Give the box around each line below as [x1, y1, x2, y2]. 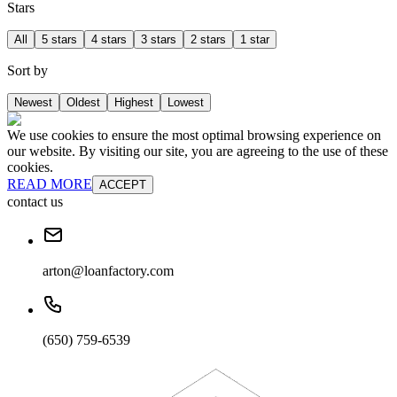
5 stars [42, 32, 77, 46]
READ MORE [7, 175, 92, 191]
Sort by [7, 62, 48, 78]
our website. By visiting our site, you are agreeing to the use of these [7, 143, 388, 159]
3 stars [141, 32, 176, 46]
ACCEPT [99, 177, 146, 191]
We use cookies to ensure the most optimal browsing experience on [7, 127, 381, 143]
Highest [114, 95, 153, 109]
